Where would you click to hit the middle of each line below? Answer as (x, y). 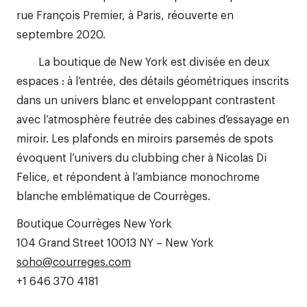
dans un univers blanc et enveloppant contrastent (146, 99)
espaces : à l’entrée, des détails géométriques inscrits (153, 80)
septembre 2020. (61, 34)
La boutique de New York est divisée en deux (143, 61)
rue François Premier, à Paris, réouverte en (125, 14)
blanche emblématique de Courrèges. (113, 195)
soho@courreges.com (74, 261)
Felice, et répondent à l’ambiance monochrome (138, 176)
